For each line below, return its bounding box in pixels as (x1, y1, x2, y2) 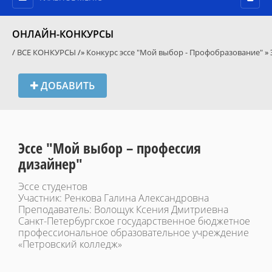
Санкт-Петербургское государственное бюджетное (18, 214, 250, 228)
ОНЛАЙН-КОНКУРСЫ (12, 27, 114, 41)
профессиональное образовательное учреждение (18, 226, 249, 240)
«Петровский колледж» (18, 237, 122, 251)
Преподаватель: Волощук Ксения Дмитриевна (18, 203, 228, 217)
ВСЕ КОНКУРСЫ (17, 47, 76, 58)
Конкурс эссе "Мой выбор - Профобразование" (86, 47, 263, 58)
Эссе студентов (18, 180, 87, 194)
